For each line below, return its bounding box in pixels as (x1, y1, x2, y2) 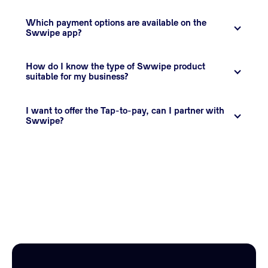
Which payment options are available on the (26, 19, 207, 28)
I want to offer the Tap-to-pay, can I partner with (26, 106, 225, 115)
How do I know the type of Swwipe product (26, 63, 206, 72)
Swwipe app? (26, 29, 83, 38)
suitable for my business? (26, 73, 129, 82)
